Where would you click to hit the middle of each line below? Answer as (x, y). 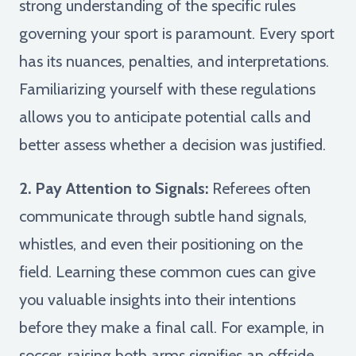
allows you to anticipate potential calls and (165, 116)
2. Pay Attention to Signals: (114, 188)
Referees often (259, 188)
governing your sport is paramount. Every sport (177, 33)
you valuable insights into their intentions (157, 299)
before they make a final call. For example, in (172, 327)
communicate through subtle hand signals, (163, 216)
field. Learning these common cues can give (167, 271)
